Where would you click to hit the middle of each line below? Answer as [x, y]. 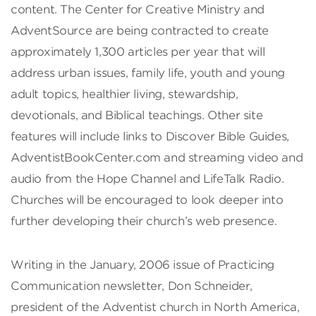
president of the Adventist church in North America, [155, 307]
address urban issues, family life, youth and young [148, 73]
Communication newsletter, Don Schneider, [132, 286]
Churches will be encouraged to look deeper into [147, 200]
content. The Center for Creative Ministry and [138, 9]
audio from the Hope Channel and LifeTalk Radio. [147, 178]
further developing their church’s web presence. [144, 221]
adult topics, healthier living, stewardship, [124, 94]
